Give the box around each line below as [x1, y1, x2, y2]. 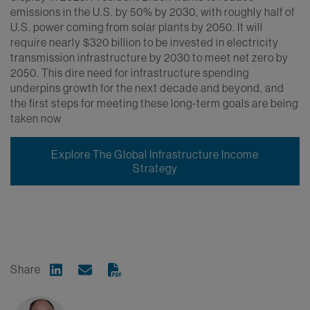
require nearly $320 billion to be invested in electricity [10, 35, 279, 49]
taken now [10, 111, 62, 125]
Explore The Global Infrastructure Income [51, 147, 259, 161]
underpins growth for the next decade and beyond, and [10, 80, 284, 95]
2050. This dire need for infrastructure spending [10, 65, 249, 80]
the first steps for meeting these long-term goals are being [10, 95, 298, 110]
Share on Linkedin [49, 262, 128, 277]
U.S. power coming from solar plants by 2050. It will [10, 19, 263, 34]
